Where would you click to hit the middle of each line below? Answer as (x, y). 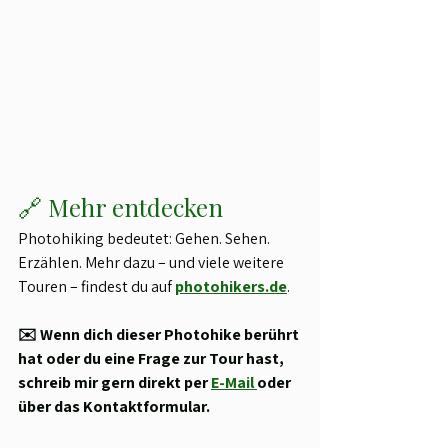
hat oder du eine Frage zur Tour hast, (152, 359)
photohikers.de (231, 287)
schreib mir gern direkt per (114, 383)
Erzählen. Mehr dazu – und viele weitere (152, 263)
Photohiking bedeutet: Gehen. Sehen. (145, 239)
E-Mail (234, 383)
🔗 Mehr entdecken (120, 207)
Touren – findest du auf (96, 287)
